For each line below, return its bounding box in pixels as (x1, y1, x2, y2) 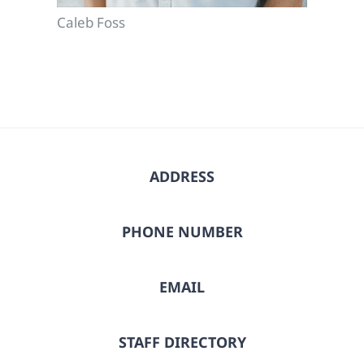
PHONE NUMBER (121, 222, 243, 242)
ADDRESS (149, 167, 214, 187)
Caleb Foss (57, 13, 125, 32)
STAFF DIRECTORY (118, 332, 246, 353)
